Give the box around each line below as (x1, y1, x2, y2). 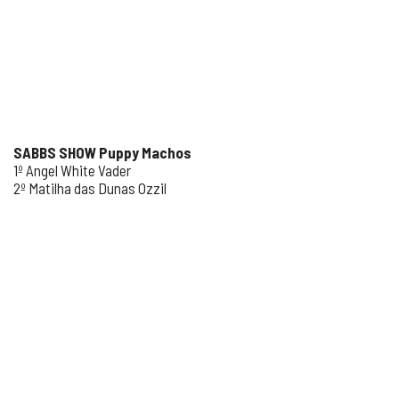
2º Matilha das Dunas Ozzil (13, 179, 167, 197)
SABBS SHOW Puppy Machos (13, 143, 191, 161)
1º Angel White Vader (13, 161, 131, 179)
